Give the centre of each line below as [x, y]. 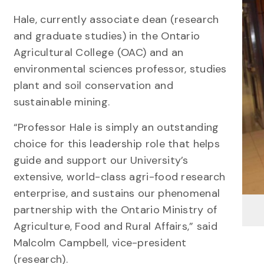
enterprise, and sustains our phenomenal [117, 193]
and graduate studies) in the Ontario [107, 36]
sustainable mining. [62, 102]
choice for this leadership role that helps [117, 144]
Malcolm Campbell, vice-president [100, 243]
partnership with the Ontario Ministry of [115, 210]
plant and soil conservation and [93, 85]
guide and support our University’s [101, 160]
